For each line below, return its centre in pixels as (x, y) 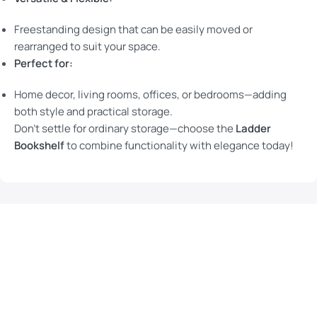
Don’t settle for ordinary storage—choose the (125, 129)
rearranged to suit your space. (87, 47)
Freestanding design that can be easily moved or (133, 30)
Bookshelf (39, 146)
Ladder (253, 129)
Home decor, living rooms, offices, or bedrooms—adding (150, 95)
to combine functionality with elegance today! (179, 146)
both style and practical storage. (93, 112)
